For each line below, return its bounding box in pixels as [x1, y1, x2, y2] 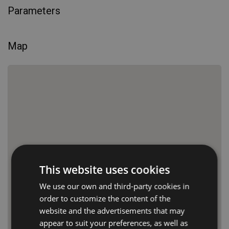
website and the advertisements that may [39, 205, 185, 216]
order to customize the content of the [39, 193, 171, 203]
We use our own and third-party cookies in [39, 181, 190, 191]
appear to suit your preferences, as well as [39, 218, 188, 228]
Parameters [8, 5, 60, 17]
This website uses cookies [39, 163, 170, 177]
